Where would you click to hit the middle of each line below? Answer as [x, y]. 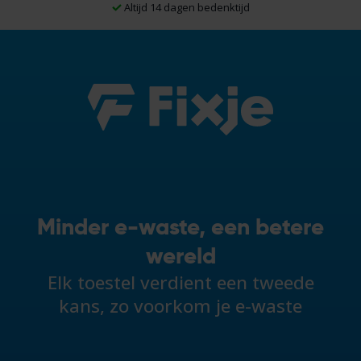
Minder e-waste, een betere [180, 227]
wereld [180, 256]
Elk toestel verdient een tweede [180, 283]
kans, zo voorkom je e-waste [180, 306]
